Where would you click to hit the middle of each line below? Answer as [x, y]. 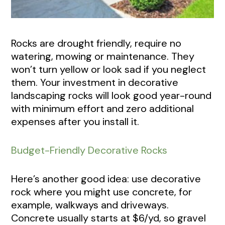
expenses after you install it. [75, 121]
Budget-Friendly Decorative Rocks [89, 150]
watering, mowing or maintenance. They [103, 56]
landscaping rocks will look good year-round [111, 95]
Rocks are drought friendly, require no [96, 43]
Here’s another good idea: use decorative [106, 179]
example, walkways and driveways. [90, 205]
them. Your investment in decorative [95, 82]
